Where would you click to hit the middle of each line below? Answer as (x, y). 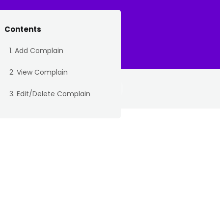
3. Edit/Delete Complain (50, 94)
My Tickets (55, 34)
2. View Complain (39, 72)
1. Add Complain (36, 51)
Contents (23, 29)
